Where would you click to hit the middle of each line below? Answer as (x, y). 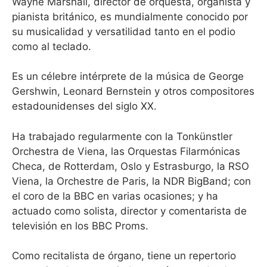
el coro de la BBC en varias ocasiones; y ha (115, 196)
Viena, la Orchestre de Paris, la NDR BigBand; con (131, 181)
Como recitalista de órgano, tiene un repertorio (124, 256)
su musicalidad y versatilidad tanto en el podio (124, 31)
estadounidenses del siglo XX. (84, 106)
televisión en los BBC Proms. (80, 226)
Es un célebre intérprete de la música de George (128, 76)
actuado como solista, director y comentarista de (129, 211)
